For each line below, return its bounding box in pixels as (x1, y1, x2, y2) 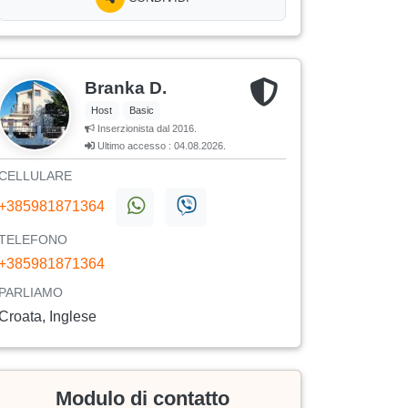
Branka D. (85, 78, 167, 98)
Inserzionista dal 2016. (95, 123, 197, 135)
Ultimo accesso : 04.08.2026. (95, 140, 226, 152)
